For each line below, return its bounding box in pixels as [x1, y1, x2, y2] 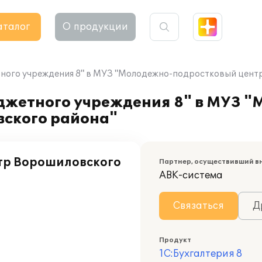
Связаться [173, 200, 224, 212]
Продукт [159, 236, 191, 244]
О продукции [63, 21, 128, 33]
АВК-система [159, 170, 223, 181]
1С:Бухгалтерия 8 [159, 248, 242, 260]
